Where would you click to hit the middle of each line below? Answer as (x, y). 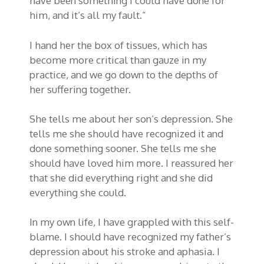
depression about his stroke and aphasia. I (125, 252)
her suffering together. (80, 89)
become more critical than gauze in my (118, 60)
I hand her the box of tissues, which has (118, 45)
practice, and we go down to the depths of (124, 74)
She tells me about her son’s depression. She (131, 118)
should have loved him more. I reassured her (131, 163)
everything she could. (78, 192)
